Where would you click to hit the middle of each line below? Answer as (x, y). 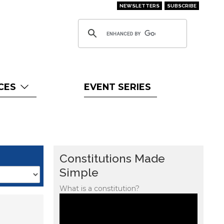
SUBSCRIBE (181, 5)
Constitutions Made (112, 158)
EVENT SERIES (117, 87)
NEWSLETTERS (139, 5)
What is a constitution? (99, 188)
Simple (79, 172)
